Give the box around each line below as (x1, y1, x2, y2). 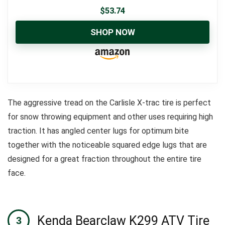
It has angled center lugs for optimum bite (39, 126, 189, 136)
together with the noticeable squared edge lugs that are (8, 140, 207, 150)
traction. (8, 126, 39, 136)
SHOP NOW (90, 27, 135, 37)
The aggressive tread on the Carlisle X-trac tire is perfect (8, 98, 211, 107)
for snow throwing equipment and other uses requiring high (8, 112, 213, 122)
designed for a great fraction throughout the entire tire (8, 154, 201, 164)
